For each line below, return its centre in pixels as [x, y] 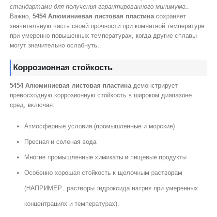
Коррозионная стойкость [63, 67]
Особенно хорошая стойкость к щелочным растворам [103, 173]
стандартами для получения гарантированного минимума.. [100, 7]
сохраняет [170, 16]
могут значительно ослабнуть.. [55, 46]
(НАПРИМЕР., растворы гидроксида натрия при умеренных [111, 188]
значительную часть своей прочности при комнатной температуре [107, 26]
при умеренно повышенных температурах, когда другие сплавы [103, 36]
